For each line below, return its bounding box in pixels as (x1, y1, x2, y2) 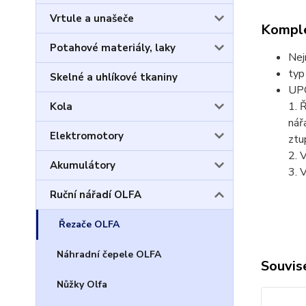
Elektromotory (50, 129, 124, 143)
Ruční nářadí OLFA (50, 188, 141, 201)
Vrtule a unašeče (50, 12, 134, 25)
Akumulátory (50, 158, 115, 172)
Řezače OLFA (59, 218, 120, 231)
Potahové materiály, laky (50, 41, 176, 55)
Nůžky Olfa (57, 278, 107, 291)
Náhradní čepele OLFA (57, 248, 161, 261)
